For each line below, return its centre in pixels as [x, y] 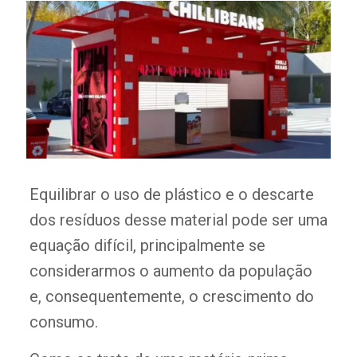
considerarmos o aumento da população [171, 271]
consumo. [63, 322]
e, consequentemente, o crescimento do [171, 297]
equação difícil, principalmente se [147, 246]
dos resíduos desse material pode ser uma [178, 220]
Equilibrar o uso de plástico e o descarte [171, 195]
